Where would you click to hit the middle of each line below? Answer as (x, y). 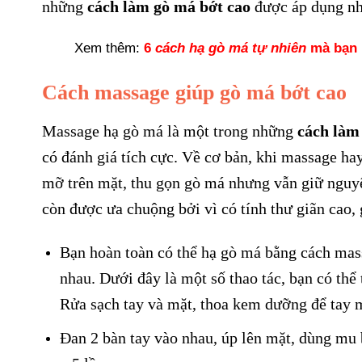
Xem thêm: (109, 48)
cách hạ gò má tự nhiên (233, 48)
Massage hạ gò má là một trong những (170, 130)
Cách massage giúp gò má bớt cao (194, 93)
